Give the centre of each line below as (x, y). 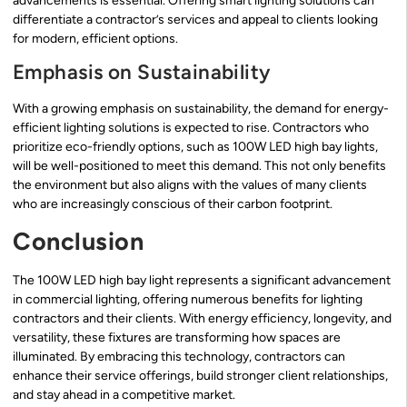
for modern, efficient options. (95, 38)
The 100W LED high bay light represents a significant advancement (202, 280)
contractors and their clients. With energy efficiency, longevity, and (202, 318)
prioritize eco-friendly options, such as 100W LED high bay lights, (195, 147)
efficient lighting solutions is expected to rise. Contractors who (191, 128)
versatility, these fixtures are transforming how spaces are (177, 337)
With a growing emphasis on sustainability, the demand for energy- (201, 109)
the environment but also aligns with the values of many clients (190, 185)
